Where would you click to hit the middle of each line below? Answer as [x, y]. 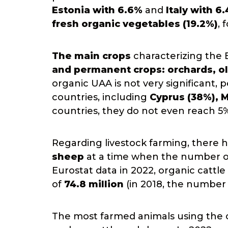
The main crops [91, 56]
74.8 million [94, 184]
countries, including [101, 97]
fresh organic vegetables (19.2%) [135, 24]
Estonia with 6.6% [97, 10]
